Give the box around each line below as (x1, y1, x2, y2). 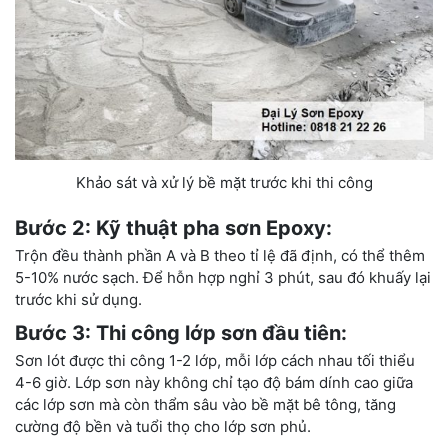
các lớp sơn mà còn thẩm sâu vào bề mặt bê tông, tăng (15, 395, 396, 415)
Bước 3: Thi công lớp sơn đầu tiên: (15, 321, 347, 346)
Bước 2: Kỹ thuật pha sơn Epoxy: (15, 216, 332, 241)
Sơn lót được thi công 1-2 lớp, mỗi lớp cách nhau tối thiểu (15, 351, 415, 371)
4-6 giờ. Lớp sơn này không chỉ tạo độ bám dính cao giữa (15, 373, 413, 393)
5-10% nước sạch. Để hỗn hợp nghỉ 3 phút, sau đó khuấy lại (15, 268, 431, 288)
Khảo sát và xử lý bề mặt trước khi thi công (75, 172, 373, 192)
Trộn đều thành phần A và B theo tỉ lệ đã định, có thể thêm (15, 246, 425, 266)
